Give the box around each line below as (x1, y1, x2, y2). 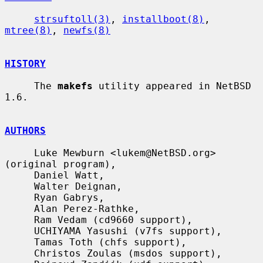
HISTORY (5, 58, 46, 69)
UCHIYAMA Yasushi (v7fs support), (5, 225, 34, 237)
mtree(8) (5, 24, 52, 36)
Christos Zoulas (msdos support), (5, 247, 34, 259)
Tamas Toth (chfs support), (5, 236, 34, 248)
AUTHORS (5, 124, 46, 136)
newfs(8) (63, 24, 110, 36)
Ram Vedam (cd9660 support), (5, 214, 34, 225)
